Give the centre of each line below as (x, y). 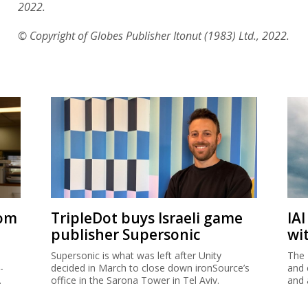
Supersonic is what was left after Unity (136, 255)
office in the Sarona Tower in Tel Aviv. (135, 280)
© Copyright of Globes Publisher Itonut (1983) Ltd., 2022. (154, 35)
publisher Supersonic (125, 234)
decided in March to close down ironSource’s (150, 267)
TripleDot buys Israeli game (147, 218)
